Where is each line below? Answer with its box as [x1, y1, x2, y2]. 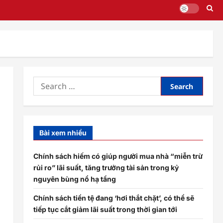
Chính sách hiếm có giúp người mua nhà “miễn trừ [33, 152, 203, 161]
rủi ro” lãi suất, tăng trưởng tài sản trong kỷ [33, 163, 179, 172]
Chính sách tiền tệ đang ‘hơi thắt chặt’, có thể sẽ [33, 194, 194, 203]
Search [32, 77, 56, 87]
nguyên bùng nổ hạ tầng [33, 175, 116, 184]
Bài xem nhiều [39, 128, 87, 137]
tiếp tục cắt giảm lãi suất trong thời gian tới [33, 205, 177, 214]
